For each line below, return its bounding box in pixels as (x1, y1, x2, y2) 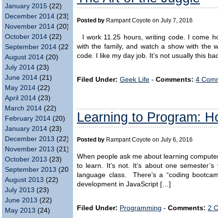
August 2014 (5, 54, 44, 61)
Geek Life (120, 75, 149, 83)
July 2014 (5, 64, 35, 71)
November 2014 (5, 23, 54, 30)
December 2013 (5, 135, 54, 143)
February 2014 (5, 115, 51, 122)
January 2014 (5, 125, 47, 132)
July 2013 (5, 186, 35, 194)
